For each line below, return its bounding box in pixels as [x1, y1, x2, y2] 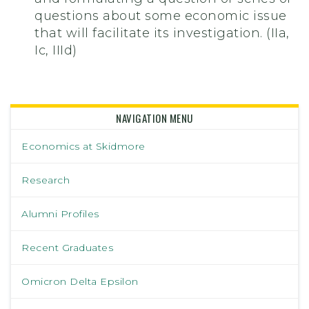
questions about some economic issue [34, 8, 287, 24]
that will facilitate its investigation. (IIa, [34, 26, 290, 41]
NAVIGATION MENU [116, 110, 193, 126]
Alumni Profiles [21, 208, 99, 221]
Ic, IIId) [34, 43, 77, 59]
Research [21, 174, 70, 187]
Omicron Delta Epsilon [21, 275, 139, 288]
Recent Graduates [21, 241, 113, 255]
